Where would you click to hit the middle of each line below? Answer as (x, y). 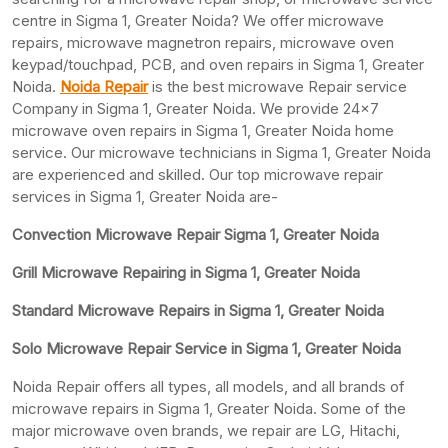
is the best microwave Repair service (277, 86)
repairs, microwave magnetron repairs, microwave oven (203, 42)
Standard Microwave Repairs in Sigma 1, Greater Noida (198, 310)
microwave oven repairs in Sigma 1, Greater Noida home (203, 130)
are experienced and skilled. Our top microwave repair (197, 174)
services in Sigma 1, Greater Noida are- (145, 196)
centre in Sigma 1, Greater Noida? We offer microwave (198, 20)
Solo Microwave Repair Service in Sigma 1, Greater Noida (206, 348)
